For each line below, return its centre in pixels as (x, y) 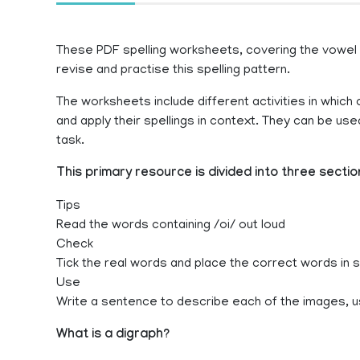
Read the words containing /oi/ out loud (171, 226)
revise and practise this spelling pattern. (173, 71)
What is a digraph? (113, 335)
